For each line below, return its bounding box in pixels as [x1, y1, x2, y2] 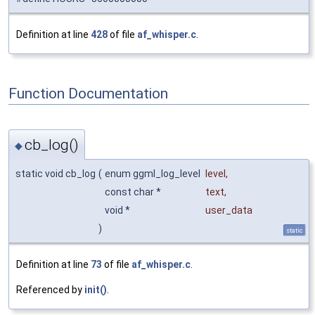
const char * [105, 186, 163, 198]
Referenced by [16, 284, 84, 296]
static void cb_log [15, 168, 96, 180]
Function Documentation [8, 85, 168, 103]
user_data [205, 205, 252, 217]
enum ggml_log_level [105, 168, 202, 180]
